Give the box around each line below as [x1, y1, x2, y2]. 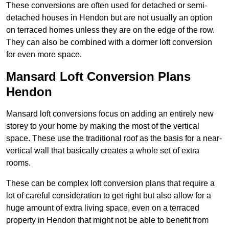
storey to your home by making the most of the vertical [6, 122, 199, 131]
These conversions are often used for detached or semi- [6, 1, 207, 10]
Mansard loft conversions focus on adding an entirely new [6, 109, 214, 119]
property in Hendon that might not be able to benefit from [6, 216, 209, 225]
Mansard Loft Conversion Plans [6, 70, 191, 84]
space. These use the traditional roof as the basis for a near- [6, 134, 222, 143]
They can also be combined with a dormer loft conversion [6, 38, 212, 47]
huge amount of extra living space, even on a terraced [6, 203, 199, 213]
